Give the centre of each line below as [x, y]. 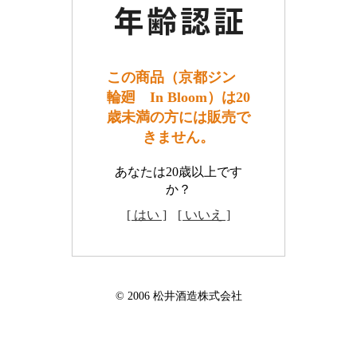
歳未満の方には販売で [178, 117]
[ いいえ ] [204, 215]
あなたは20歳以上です [178, 172]
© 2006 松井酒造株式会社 [178, 296]
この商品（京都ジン [178, 77]
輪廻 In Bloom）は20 [178, 97]
